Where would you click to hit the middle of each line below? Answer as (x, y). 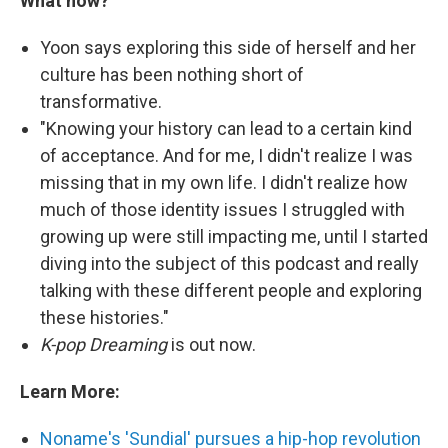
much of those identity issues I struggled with (222, 210)
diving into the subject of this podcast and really (229, 264)
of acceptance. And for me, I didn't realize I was (226, 156)
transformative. (101, 102)
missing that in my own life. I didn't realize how (224, 183)
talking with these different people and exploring (231, 291)
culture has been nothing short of (172, 75)
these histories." (104, 318)
